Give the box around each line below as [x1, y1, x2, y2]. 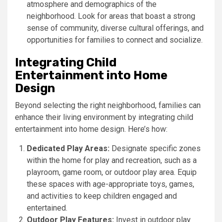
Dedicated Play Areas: [27, 143, 110, 153]
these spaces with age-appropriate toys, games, [27, 179, 194, 189]
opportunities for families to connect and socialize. [27, 35, 203, 45]
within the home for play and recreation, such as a [27, 155, 197, 165]
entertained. [27, 203, 67, 213]
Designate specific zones [110, 143, 201, 153]
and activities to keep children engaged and [27, 191, 177, 201]
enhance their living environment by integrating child [15, 112, 193, 122]
